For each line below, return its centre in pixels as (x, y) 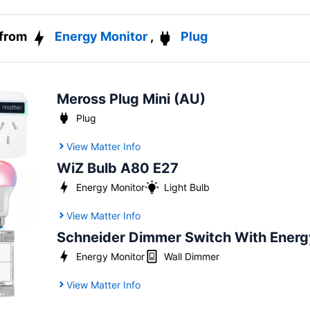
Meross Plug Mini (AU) (131, 99)
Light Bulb (186, 187)
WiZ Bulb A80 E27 (117, 168)
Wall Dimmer (191, 256)
